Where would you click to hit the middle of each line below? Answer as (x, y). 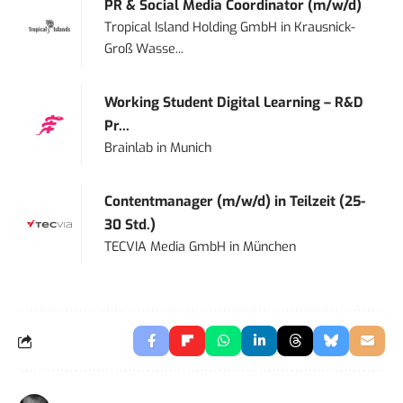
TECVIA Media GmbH (166, 247)
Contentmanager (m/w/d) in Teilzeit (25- (235, 202)
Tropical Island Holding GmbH (191, 28)
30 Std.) (130, 225)
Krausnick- (325, 28)
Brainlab (129, 148)
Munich (191, 148)
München (270, 247)
